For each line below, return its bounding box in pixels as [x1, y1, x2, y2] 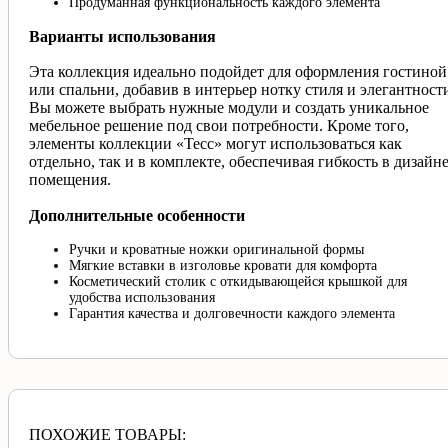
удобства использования [69, 290, 215, 306]
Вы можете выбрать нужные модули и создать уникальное [29, 99, 429, 117]
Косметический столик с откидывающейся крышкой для [69, 274, 407, 290]
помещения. [29, 171, 111, 189]
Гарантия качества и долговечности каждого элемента [69, 306, 395, 322]
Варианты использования [29, 27, 216, 47]
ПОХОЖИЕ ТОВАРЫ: [29, 426, 186, 444]
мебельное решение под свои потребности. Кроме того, [29, 117, 409, 135]
